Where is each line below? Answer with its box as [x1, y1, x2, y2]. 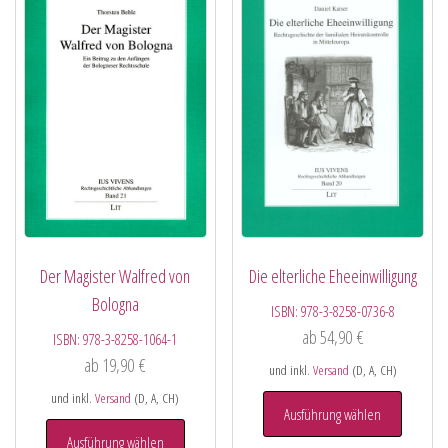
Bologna [91, 291, 139, 316]
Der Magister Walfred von [40, 263, 191, 288]
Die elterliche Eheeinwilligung [248, 263, 417, 288]
